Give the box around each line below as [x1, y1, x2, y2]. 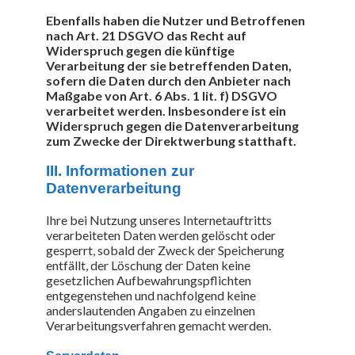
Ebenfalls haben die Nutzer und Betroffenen [46, 12, 305, 28]
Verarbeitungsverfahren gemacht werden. [46, 318, 271, 334]
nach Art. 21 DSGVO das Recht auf [46, 27, 246, 43]
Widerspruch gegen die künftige [46, 42, 235, 58]
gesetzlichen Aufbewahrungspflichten [46, 273, 251, 288]
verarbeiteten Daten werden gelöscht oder [46, 227, 276, 243]
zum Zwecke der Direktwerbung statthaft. [46, 132, 296, 148]
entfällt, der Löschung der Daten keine [46, 258, 250, 273]
